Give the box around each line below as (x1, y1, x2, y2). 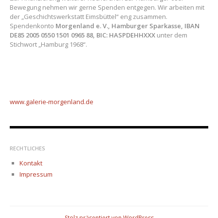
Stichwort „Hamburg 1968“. (9, 39, 87, 49)
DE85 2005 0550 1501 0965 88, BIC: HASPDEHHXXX (9, 30, 155, 39)
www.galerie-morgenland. (9, 97, 86, 106)
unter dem (155, 30, 187, 39)
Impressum (19, 169, 53, 179)
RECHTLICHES (9, 144, 45, 152)
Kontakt (19, 158, 42, 167)
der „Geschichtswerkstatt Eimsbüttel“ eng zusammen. (9, 12, 167, 21)
